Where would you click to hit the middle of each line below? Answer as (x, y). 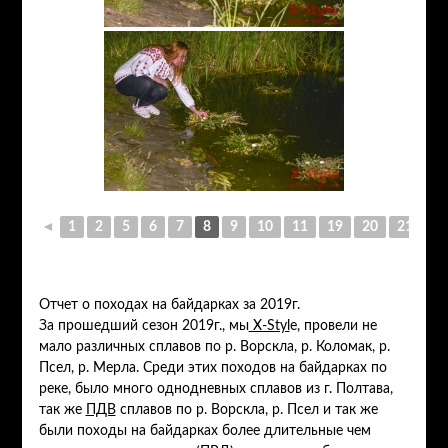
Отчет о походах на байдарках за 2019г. (169, 304)
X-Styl (269, 325)
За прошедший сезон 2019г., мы (143, 325)
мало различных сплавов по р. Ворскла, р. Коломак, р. (214, 346)
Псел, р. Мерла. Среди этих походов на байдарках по (212, 367)
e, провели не (333, 325)
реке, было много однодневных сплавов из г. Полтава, (215, 388)
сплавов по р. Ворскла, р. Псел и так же (246, 409)
